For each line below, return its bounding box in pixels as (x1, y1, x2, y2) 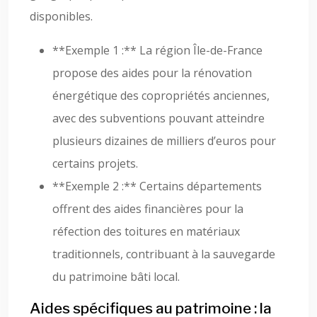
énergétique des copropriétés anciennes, (52, 88, 270, 103)
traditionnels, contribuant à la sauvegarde (52, 246, 275, 262)
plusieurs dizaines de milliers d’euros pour (52, 133, 276, 149)
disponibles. (30, 8, 93, 24)
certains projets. (52, 156, 138, 171)
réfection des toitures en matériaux (52, 224, 240, 239)
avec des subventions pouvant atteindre (52, 110, 265, 126)
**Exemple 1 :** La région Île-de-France (52, 42, 263, 58)
